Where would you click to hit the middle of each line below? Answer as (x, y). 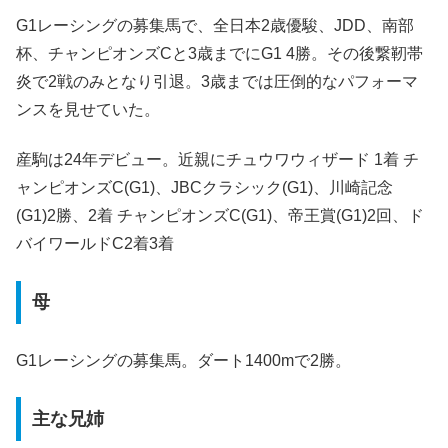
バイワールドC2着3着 (95, 244)
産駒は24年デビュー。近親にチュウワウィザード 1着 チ (217, 160)
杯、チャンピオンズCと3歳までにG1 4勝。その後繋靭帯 (219, 53)
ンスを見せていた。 (88, 109)
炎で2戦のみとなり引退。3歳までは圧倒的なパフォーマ (217, 81)
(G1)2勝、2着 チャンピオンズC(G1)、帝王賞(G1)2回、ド (220, 216)
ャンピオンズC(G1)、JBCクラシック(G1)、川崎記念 (204, 188)
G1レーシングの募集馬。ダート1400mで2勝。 (183, 360)
